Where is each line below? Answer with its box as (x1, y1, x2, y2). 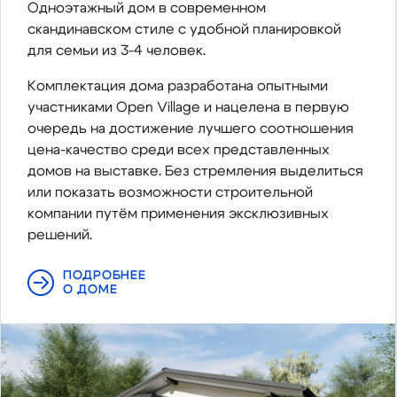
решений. (27, 228, 92, 243)
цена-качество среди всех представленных (27, 143, 330, 158)
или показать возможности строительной (27, 185, 313, 200)
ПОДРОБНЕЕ (63, 269, 146, 283)
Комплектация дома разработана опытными (27, 79, 328, 94)
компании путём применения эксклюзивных (27, 206, 329, 222)
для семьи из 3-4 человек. (27, 43, 206, 58)
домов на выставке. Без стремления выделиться (27, 164, 363, 179)
